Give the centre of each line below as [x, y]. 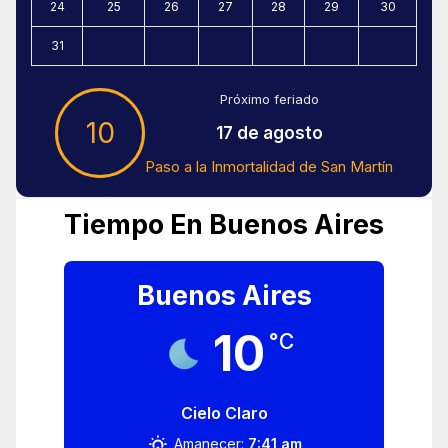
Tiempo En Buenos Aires [224, 224]
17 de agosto [269, 133]
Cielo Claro [224, 413]
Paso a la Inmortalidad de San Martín [269, 166]
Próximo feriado [269, 99]
